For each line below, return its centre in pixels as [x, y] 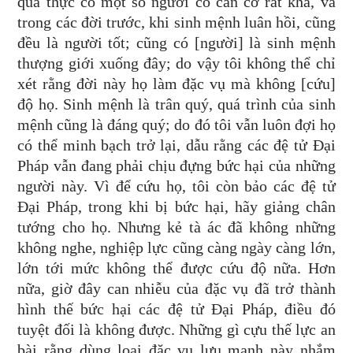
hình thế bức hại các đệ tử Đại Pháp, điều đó [176, 309]
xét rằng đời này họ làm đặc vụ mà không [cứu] [176, 84]
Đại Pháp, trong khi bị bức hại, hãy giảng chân [176, 206]
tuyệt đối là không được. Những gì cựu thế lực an [176, 329]
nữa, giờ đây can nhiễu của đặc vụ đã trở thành [176, 288]
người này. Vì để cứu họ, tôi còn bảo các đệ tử [176, 186]
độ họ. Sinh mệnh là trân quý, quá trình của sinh [176, 104]
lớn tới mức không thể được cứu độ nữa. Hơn [176, 268]
